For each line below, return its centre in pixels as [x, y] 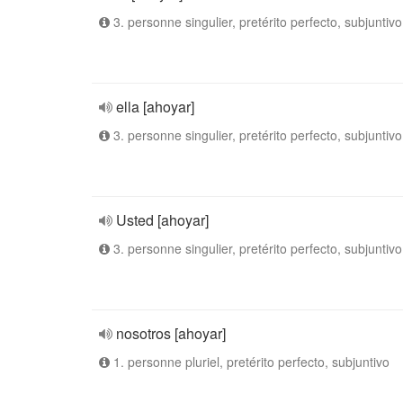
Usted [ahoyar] [162, 220]
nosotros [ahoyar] [171, 333]
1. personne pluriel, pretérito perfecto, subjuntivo [250, 362]
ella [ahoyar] [155, 107]
